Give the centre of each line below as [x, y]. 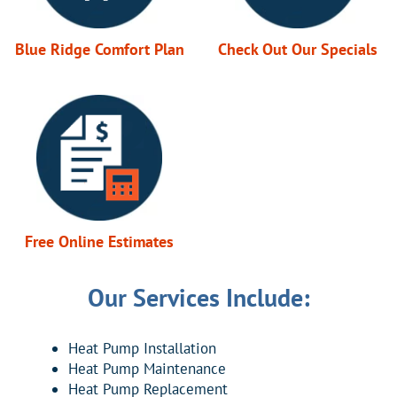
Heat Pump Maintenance [148, 369]
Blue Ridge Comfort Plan [99, 50]
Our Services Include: [198, 298]
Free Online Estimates [99, 242]
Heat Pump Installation [143, 349]
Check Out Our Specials [298, 50]
